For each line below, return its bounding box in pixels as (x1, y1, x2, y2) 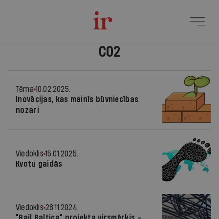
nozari (16, 106, 39, 114)
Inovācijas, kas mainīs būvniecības (16, 95, 139, 104)
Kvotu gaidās (16, 160, 63, 168)
